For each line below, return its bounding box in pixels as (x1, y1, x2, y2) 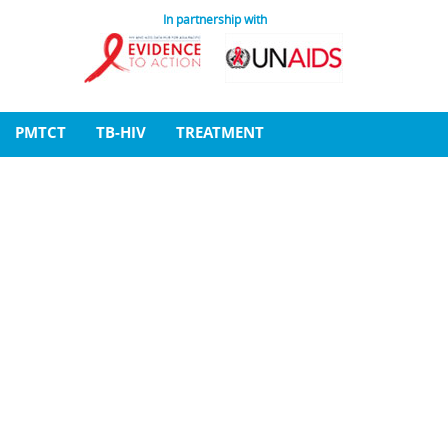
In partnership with (162, 11, 267, 27)
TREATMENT (176, 122, 264, 142)
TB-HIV (96, 122, 146, 142)
